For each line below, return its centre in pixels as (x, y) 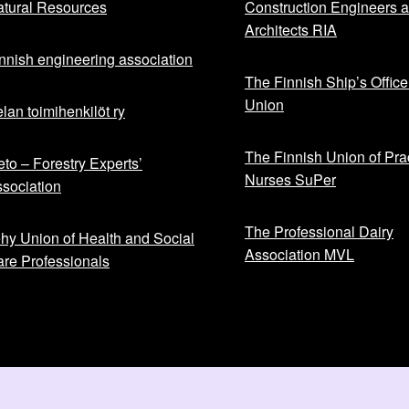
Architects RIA (291, 30)
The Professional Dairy (319, 232)
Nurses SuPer (290, 180)
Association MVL (299, 255)
